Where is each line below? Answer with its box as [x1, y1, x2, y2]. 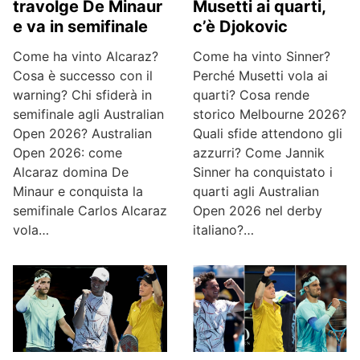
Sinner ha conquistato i [193, 164, 333, 180]
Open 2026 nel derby [193, 202, 322, 219]
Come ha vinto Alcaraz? [13, 48, 158, 64]
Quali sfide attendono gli [193, 125, 342, 141]
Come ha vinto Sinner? [193, 48, 330, 64]
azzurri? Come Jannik [193, 145, 325, 161]
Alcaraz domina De [13, 164, 129, 180]
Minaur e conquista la [13, 183, 143, 199]
